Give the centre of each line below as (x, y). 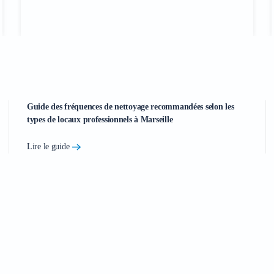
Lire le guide (48, 146)
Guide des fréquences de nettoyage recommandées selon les (131, 107)
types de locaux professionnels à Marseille (100, 120)
